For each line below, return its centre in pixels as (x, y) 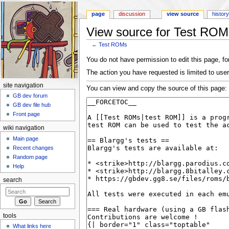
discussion (132, 14)
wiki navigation (24, 128)
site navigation (23, 85)
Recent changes (33, 147)
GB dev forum (30, 96)
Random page (30, 157)
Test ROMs (113, 44)
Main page (26, 138)
